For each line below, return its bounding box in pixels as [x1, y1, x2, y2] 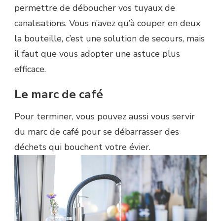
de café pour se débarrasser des [47, 126, 179, 138]
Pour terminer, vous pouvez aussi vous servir [14, 110, 195, 123]
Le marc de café [14, 86, 106, 102]
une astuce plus [113, 47, 180, 60]
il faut [14, 47, 41, 60]
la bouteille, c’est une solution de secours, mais [14, 32, 205, 44]
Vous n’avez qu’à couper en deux [67, 17, 200, 29]
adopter [80, 47, 113, 60]
